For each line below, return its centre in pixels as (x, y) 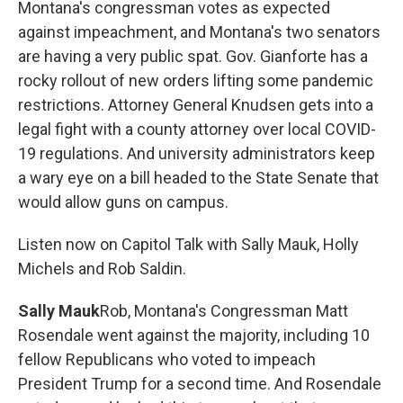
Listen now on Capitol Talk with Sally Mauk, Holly (188, 244)
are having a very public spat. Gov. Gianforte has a (193, 56)
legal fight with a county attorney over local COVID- (197, 129)
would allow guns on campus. (123, 202)
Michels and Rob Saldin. (102, 269)
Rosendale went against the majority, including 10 (194, 335)
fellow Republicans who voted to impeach (167, 359)
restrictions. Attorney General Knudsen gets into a (196, 105)
